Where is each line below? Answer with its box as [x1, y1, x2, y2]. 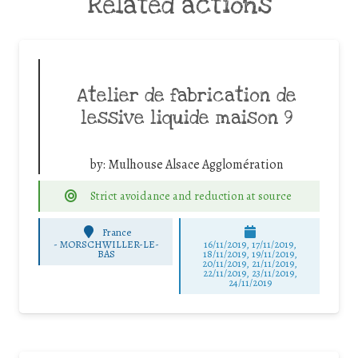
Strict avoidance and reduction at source [89, 188, 292, 205]
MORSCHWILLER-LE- [59, 237, 159, 252]
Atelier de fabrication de [76, 84, 296, 109]
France [102, 225, 132, 239]
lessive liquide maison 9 [80, 106, 292, 131]
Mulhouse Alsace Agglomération [108, 156, 283, 174]
